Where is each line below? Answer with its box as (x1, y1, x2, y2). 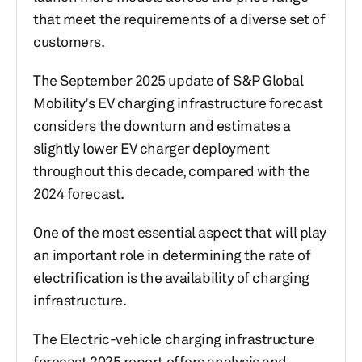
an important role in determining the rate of (33, 246, 311, 263)
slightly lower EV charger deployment (33, 139, 270, 157)
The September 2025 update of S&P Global (33, 71, 304, 89)
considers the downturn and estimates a (33, 116, 291, 134)
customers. (33, 32, 105, 50)
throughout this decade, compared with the (33, 162, 310, 179)
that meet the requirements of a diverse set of (33, 10, 326, 27)
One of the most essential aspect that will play (33, 223, 326, 241)
